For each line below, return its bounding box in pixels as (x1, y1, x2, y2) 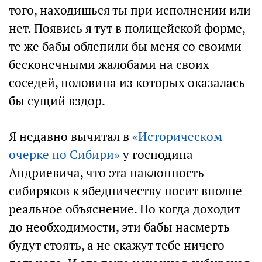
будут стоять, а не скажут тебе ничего (9, 237, 225, 253)
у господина (120, 147, 193, 163)
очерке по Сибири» (9, 147, 120, 163)
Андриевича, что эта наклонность (9, 165, 204, 181)
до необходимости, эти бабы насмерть (9, 219, 230, 235)
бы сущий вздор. (9, 93, 105, 109)
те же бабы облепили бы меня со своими (9, 39, 242, 54)
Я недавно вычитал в (9, 129, 132, 144)
